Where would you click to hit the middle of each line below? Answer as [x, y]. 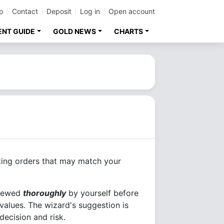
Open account [132, 11]
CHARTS [129, 31]
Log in [90, 11]
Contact [25, 11]
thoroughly [44, 193]
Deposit [59, 11]
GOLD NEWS [75, 31]
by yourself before [102, 193]
